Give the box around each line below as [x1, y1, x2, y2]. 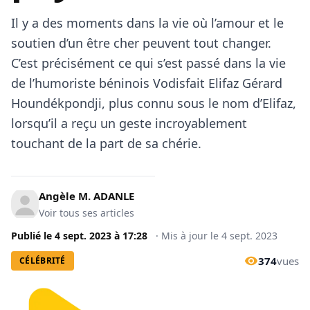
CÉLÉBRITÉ [19, 255, 66, 266]
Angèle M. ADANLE [39, 189, 134, 203]
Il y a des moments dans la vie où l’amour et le [11, 15, 284, 31]
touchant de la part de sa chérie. [11, 135, 201, 152]
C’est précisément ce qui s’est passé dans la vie [11, 55, 286, 71]
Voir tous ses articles [39, 206, 134, 219]
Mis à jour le [161, 229, 221, 242]
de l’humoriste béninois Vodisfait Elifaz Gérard [11, 75, 282, 91]
